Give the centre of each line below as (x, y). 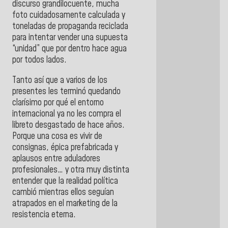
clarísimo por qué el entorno (58, 103)
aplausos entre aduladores (56, 159)
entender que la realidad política (65, 181)
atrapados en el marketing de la (65, 203)
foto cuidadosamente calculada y (69, 16)
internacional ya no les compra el (67, 114)
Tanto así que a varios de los (60, 80)
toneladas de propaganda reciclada (70, 27)
